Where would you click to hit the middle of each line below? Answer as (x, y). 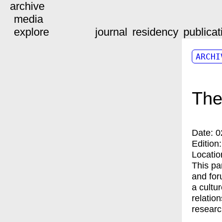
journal (111, 32)
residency (155, 32)
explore (31, 32)
